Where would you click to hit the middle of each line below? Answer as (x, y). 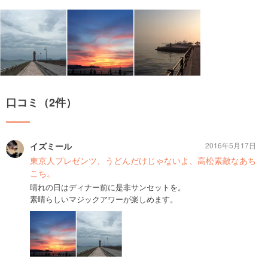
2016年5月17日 (231, 145)
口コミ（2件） (41, 102)
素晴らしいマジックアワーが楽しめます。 (104, 199)
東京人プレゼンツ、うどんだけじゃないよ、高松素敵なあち (143, 160)
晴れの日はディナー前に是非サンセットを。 (108, 187)
